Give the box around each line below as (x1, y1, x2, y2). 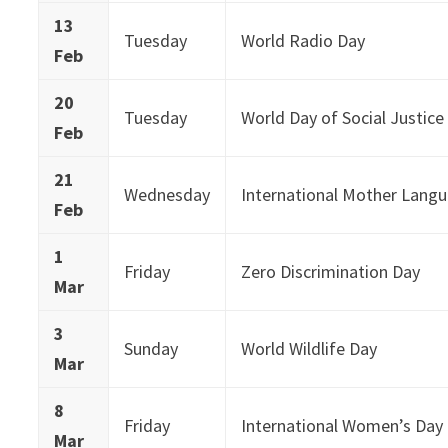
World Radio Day (241, 28, 366, 52)
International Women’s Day (241, 413, 444, 437)
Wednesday (124, 182, 211, 206)
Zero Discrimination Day (241, 259, 421, 283)
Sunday (124, 336, 179, 360)
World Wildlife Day (241, 336, 378, 360)
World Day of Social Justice (241, 105, 445, 129)
